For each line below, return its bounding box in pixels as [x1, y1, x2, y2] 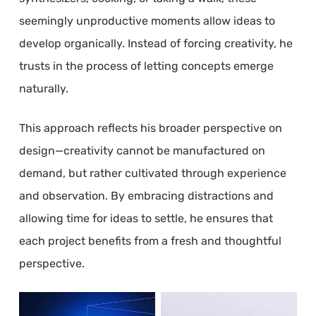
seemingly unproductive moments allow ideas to [18, 13, 275, 28]
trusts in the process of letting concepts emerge [18, 59, 274, 73]
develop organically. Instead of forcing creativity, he [18, 36, 293, 50]
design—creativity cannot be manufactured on [18, 143, 265, 157]
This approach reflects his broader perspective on [18, 121, 282, 135]
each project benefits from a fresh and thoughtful [18, 233, 281, 248]
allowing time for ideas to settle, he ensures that [18, 211, 273, 225]
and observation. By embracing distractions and [18, 188, 274, 202]
